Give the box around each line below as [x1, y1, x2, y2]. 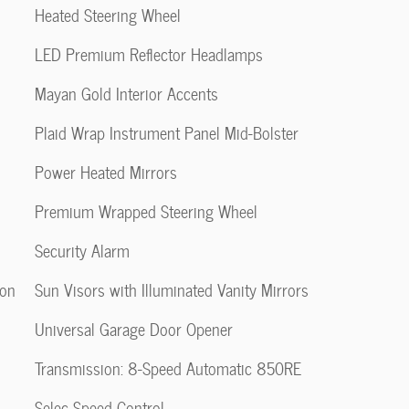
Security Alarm [35, 237, 130, 264]
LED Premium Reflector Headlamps [35, 41, 263, 68]
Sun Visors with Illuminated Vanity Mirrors [35, 277, 309, 303]
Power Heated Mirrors [35, 159, 177, 185]
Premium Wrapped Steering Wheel [35, 198, 257, 225]
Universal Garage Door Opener [35, 316, 233, 342]
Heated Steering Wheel [35, 2, 181, 28]
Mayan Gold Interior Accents [35, 80, 218, 107]
